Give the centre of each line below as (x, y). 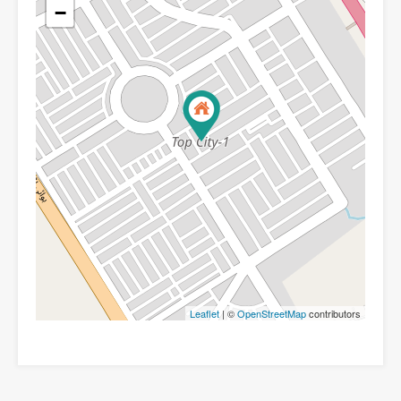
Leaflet (205, 313)
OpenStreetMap (272, 313)
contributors (333, 313)
